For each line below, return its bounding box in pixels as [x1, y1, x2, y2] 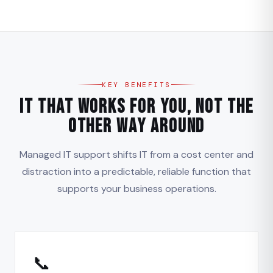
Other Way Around [68, 115, 205, 139]
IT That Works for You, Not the [19, 95, 253, 119]
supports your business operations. [57, 182, 216, 196]
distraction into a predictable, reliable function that [22, 165, 251, 179]
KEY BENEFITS [102, 80, 171, 89]
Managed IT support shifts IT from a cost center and [19, 148, 253, 161]
